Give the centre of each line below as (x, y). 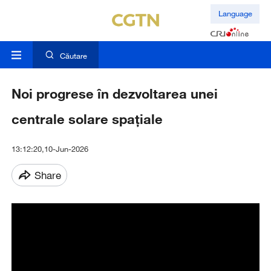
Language (235, 14)
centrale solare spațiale (87, 119)
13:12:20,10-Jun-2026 (50, 149)
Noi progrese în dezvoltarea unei (114, 94)
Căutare (73, 56)
